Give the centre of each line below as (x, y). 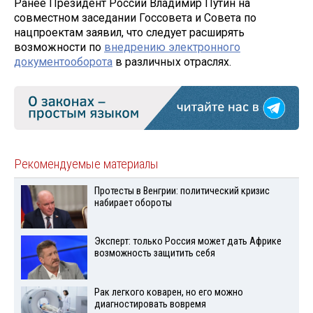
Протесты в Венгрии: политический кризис (182, 191)
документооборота (63, 62)
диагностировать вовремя (150, 305)
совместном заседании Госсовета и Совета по (135, 18)
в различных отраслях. (172, 62)
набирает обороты (133, 203)
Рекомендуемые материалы (86, 164)
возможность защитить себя (154, 254)
